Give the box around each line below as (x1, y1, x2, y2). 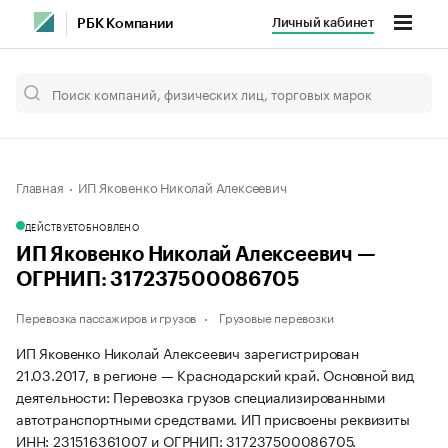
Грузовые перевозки (219, 307, 334, 326)
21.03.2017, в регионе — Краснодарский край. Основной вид (16, 363, 414, 385)
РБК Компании (77, 17, 173, 31)
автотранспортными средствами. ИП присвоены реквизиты (16, 407, 410, 429)
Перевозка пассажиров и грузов (16, 307, 197, 326)
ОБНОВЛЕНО (78, 219, 139, 233)
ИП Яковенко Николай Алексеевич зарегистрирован (16, 341, 359, 363)
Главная (16, 176, 64, 196)
